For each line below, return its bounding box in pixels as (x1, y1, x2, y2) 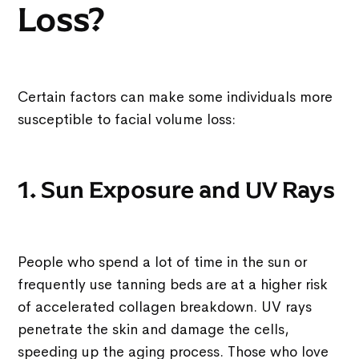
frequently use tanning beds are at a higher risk (18, 275, 329, 293)
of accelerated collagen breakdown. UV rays (18, 297, 313, 316)
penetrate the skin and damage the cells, (18, 320, 290, 338)
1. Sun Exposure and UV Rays (18, 175, 336, 204)
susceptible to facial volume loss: (18, 110, 236, 128)
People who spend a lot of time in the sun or (18, 252, 308, 271)
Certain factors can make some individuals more (18, 87, 333, 106)
